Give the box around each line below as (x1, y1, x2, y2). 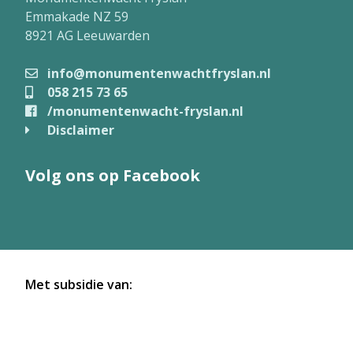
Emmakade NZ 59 (25, 8, 128, 25)
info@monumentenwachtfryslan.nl (44, 65, 271, 82)
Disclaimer (44, 121, 114, 139)
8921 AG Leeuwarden (25, 27, 150, 44)
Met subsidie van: (25, 276, 132, 293)
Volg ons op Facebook (25, 165, 200, 186)
